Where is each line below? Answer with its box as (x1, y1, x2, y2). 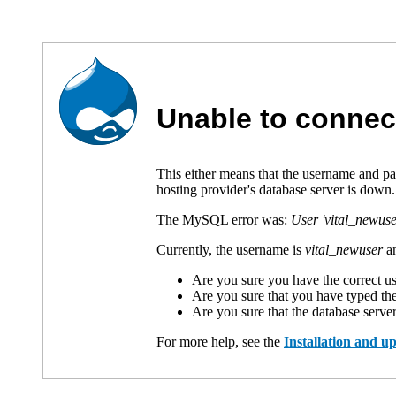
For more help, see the (156, 334, 284, 350)
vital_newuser (305, 242, 383, 258)
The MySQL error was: (156, 212, 291, 228)
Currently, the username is (156, 242, 305, 258)
